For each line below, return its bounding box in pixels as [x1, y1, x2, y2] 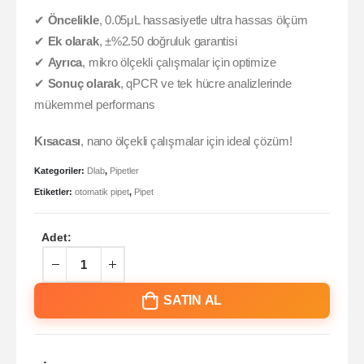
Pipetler [110, 166, 139, 176]
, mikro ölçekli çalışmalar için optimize [82, 55, 276, 69]
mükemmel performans [34, 97, 155, 111]
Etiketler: [34, 186, 75, 197]
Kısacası [34, 134, 81, 148]
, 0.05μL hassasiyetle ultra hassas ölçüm [98, 13, 308, 27]
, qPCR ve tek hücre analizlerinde [119, 76, 292, 90]
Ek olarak [47, 34, 99, 48]
